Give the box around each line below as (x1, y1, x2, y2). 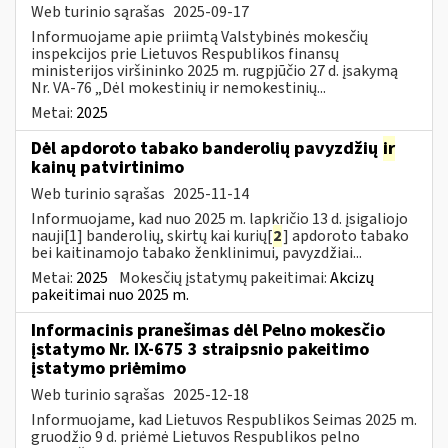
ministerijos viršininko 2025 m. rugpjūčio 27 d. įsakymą (31, 59, 398, 82)
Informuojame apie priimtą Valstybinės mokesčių (31, 25, 368, 48)
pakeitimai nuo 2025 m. (31, 283, 189, 306)
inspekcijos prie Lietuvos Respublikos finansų (31, 42, 339, 65)
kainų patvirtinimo (31, 154, 184, 180)
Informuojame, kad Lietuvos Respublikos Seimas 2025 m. (31, 408, 417, 431)
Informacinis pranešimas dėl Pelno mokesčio (31, 317, 385, 343)
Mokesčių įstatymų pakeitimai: (119, 266, 330, 289)
